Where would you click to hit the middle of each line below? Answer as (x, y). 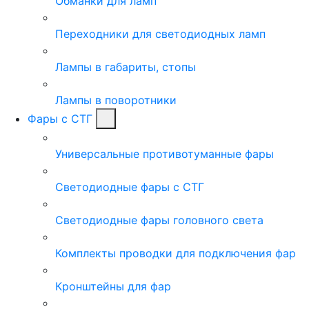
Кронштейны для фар (113, 286)
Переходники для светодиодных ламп (160, 33)
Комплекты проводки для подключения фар (176, 253)
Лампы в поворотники (116, 100)
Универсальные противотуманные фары (165, 153)
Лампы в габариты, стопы (126, 67)
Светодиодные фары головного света (159, 220)
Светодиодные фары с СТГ (130, 187)
